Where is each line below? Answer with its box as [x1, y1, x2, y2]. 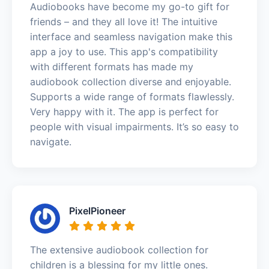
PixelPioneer [69, 204, 125, 217]
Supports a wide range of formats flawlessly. [30, 90, 234, 103]
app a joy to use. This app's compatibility [30, 45, 218, 58]
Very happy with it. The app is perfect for [30, 105, 219, 118]
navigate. [30, 135, 71, 148]
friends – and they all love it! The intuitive [30, 15, 217, 28]
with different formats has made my [30, 60, 193, 73]
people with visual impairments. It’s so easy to [30, 120, 239, 133]
